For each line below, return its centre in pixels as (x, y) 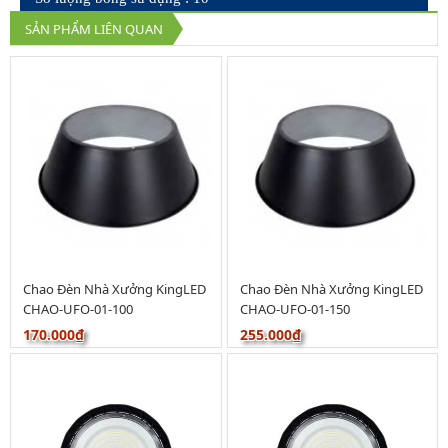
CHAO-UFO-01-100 (78, 308)
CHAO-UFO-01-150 (294, 308)
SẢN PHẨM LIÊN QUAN (94, 28)
